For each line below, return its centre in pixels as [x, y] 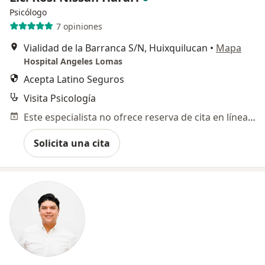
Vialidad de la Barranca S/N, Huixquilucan [116, 48]
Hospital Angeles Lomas [73, 62]
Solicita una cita [72, 143]
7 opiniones [79, 26]
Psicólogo [28, 12]
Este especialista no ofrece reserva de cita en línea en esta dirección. [252, 117]
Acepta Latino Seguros [74, 80]
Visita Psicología [60, 98]
